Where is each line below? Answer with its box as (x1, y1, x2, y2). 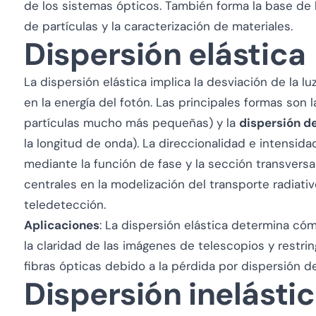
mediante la (24, 156, 94, 171)
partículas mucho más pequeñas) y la (24, 115, 239, 130)
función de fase (94, 156, 182, 171)
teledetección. (24, 197, 106, 212)
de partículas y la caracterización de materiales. (24, 18, 293, 34)
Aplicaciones (24, 217, 99, 233)
